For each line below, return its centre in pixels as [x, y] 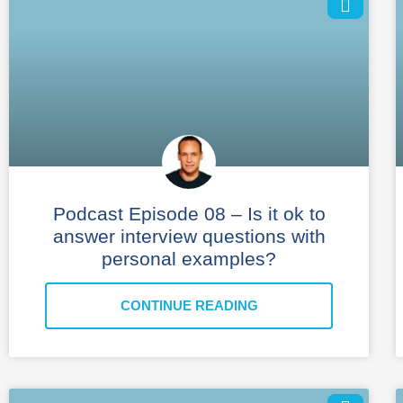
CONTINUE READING [189, 305]
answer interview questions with [189, 236]
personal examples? [189, 258]
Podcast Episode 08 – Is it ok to [189, 213]
